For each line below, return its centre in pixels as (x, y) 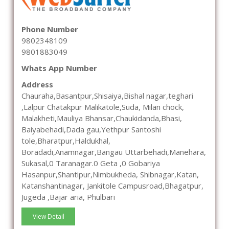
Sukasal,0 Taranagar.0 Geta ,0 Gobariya (91, 163)
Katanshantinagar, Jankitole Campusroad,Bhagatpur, (112, 185)
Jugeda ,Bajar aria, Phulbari (68, 197)
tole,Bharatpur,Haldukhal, (66, 140)
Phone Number (50, 29)
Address (37, 84)
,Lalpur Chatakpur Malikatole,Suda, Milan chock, (103, 107)
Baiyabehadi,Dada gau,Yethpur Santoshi (91, 129)
